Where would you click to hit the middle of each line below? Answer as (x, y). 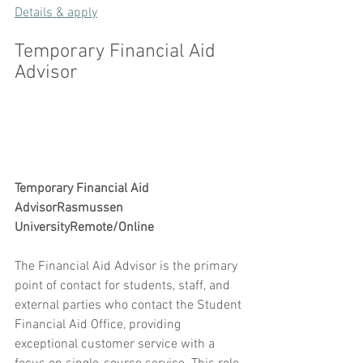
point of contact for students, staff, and (124, 286)
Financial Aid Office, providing (99, 325)
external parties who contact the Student (130, 306)
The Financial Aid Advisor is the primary (128, 267)
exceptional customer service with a (116, 345)
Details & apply (56, 13)
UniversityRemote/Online (84, 228)
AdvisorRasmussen (70, 209)
